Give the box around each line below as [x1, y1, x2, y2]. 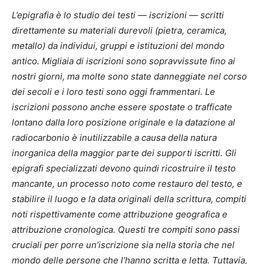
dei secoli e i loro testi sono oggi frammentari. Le [12, 85, 215, 97]
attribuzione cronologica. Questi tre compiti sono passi [12, 223, 240, 235]
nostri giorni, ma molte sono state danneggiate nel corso [12, 70, 247, 82]
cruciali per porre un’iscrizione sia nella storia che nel [12, 239, 235, 250]
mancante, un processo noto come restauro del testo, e [12, 177, 242, 189]
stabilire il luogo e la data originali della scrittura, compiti [12, 193, 246, 204]
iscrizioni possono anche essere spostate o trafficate [12, 101, 232, 113]
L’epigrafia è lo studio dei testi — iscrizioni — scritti [12, 9, 224, 21]
